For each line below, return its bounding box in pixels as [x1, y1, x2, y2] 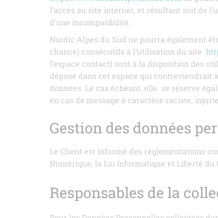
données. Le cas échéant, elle [50, 83, 158, 93]
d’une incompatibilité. [50, 17, 131, 27]
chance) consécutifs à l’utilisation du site [50, 46, 204, 56]
